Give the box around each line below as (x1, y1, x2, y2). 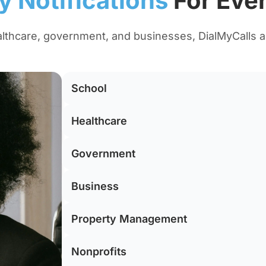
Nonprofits (71, 245, 126, 258)
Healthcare (71, 115, 127, 128)
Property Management (71, 213, 187, 226)
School (71, 82, 107, 95)
